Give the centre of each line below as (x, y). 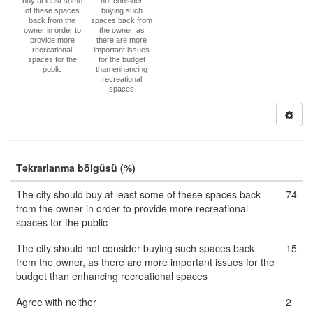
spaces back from (122, 20)
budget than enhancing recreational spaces (112, 276)
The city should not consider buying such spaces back (135, 248)
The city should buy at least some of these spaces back (138, 194)
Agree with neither (56, 302)
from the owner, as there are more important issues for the (145, 262)
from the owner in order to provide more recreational (132, 208)
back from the (52, 20)
